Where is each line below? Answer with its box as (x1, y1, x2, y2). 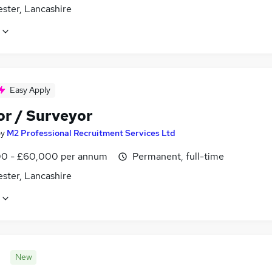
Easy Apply (10, 84, 50, 95)
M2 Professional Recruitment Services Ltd (7, 127, 175, 138)
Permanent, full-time (132, 149, 224, 163)
